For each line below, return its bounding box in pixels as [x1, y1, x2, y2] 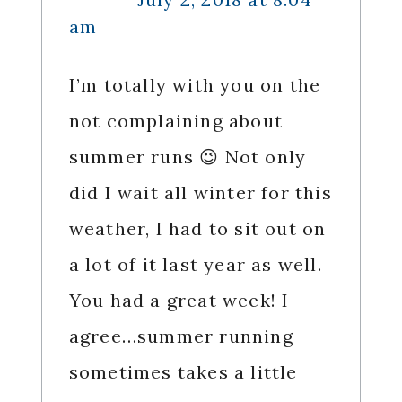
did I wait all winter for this [68, 181, 332, 205]
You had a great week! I [68, 289, 290, 312]
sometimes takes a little [68, 361, 298, 384]
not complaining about [68, 109, 283, 133]
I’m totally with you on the [68, 74, 321, 97]
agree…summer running [68, 325, 293, 348]
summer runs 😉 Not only [68, 145, 307, 169]
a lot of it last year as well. [68, 253, 322, 276]
